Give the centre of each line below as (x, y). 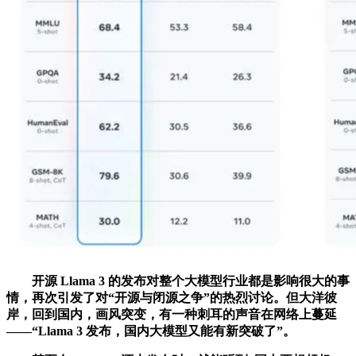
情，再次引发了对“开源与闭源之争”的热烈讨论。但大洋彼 (172, 297)
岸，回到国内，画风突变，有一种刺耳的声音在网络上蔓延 (172, 314)
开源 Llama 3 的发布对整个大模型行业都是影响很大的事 (178, 281)
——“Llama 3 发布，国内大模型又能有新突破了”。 (151, 331)
